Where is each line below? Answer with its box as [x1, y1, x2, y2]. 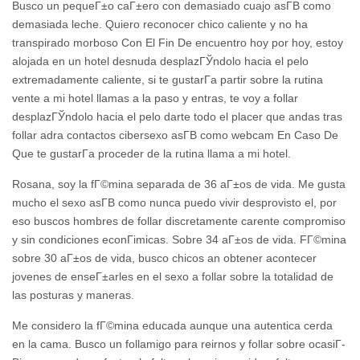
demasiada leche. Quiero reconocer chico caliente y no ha [12, 17, 308, 31]
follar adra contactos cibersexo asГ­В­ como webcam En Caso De [12, 128, 338, 141]
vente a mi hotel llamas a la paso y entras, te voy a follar [12, 91, 298, 104]
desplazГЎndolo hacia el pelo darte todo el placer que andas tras [12, 109, 342, 123]
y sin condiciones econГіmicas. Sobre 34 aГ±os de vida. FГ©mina [12, 232, 346, 246]
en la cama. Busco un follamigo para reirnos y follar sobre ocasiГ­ [12, 337, 346, 350]
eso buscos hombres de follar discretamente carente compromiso [12, 214, 346, 227]
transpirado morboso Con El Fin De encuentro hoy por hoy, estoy [12, 35, 343, 49]
